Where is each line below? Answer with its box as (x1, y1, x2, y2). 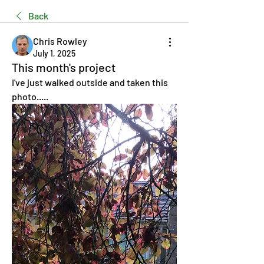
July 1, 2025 (33, 48, 75, 58)
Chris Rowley (33, 35, 87, 47)
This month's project (12, 60, 115, 74)
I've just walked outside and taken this (12, 77, 168, 88)
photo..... (12, 91, 48, 102)
